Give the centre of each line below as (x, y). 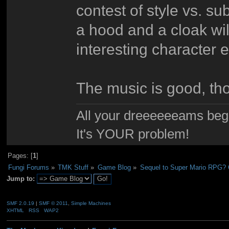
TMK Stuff (73, 167)
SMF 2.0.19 (20, 203)
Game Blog (114, 167)
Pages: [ (20, 156)
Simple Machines (91, 203)
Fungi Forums (28, 167)
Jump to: (20, 179)
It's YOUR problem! (133, 134)
